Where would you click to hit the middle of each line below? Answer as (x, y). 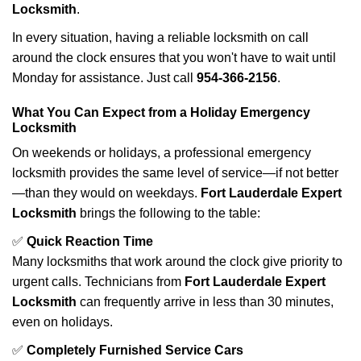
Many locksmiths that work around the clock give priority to (177, 261)
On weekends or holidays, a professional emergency (162, 153)
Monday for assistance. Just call (104, 78)
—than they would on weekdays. (106, 193)
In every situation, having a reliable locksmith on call (160, 37)
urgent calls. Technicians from (98, 282)
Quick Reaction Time (90, 241)
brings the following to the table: (168, 213)
